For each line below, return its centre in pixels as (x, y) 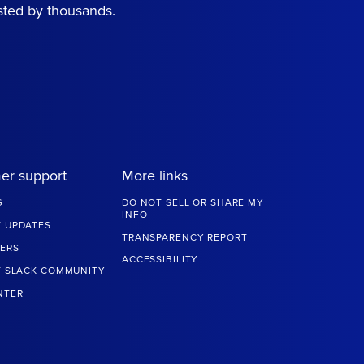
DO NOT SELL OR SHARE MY (193, 203)
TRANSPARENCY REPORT (184, 238)
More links (154, 176)
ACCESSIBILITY (160, 260)
